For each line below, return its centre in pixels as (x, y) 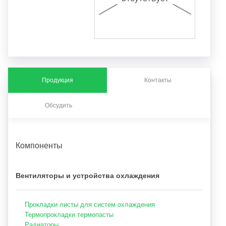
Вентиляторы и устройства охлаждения (88, 176)
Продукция (57, 80)
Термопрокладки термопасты (69, 215)
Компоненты (39, 146)
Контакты (158, 80)
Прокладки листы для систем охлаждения (90, 205)
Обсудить (59, 106)
